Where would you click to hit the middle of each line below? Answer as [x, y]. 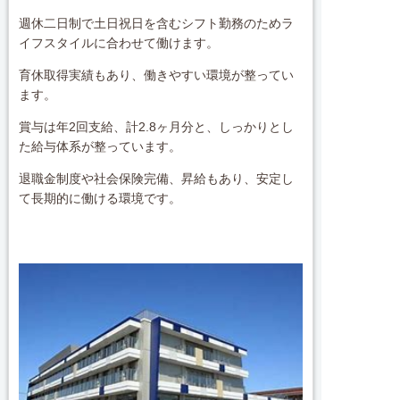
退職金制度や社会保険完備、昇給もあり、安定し [157, 178]
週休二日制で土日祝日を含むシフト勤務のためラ [157, 23]
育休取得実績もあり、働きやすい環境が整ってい [157, 75]
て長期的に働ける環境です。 [100, 198]
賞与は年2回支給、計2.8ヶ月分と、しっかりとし [157, 126]
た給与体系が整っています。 [100, 146]
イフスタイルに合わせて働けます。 [119, 42]
